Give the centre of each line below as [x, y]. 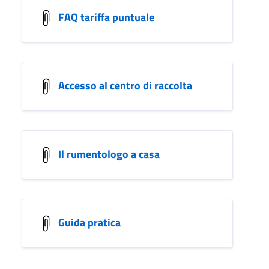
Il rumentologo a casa [109, 154]
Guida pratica [89, 222]
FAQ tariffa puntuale [106, 17]
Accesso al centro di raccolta [125, 85]
